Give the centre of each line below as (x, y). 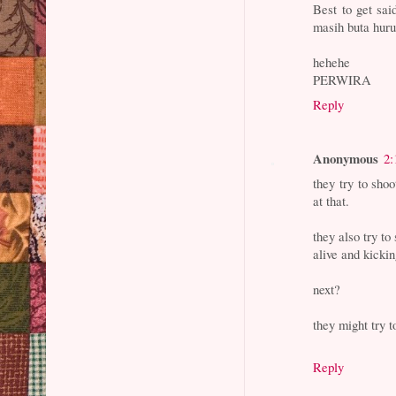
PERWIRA (343, 79)
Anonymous (346, 159)
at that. (331, 201)
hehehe (332, 61)
